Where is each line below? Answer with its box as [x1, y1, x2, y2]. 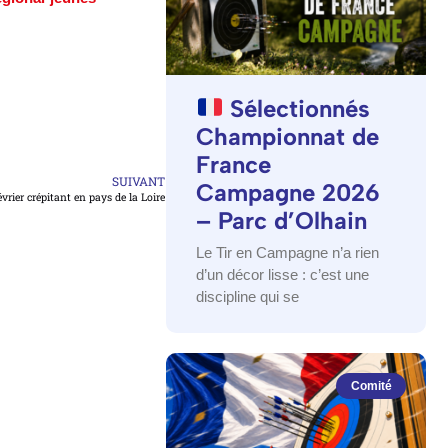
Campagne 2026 [196, 177, 380, 207]
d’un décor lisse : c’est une [196, 265, 369, 283]
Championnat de [196, 121, 379, 151]
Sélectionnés [223, 93, 371, 123]
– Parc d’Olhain [196, 205, 367, 235]
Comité [350, 379, 392, 394]
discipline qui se [196, 287, 299, 305]
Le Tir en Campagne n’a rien [196, 243, 379, 261]
